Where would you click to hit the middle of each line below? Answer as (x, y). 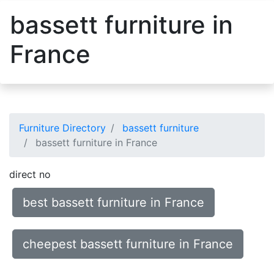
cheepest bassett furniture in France (128, 244)
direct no (30, 174)
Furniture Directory (62, 128)
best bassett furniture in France (113, 202)
